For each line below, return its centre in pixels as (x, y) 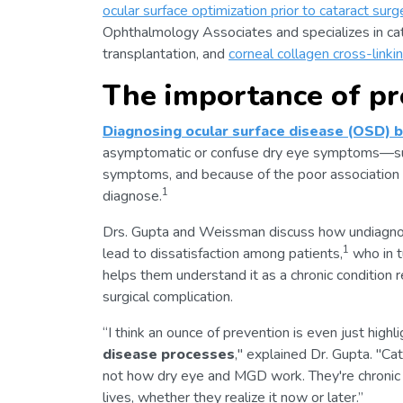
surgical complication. (168, 296)
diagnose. (132, 196)
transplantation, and (166, 54)
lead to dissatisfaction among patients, (223, 253)
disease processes (169, 354)
